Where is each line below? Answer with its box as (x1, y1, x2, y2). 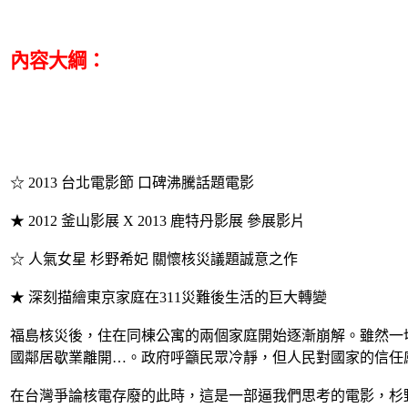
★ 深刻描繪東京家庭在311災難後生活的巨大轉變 (10, 289, 327, 305)
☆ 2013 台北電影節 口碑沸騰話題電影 (10, 174, 254, 190)
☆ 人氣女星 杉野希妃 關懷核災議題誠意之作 (10, 250, 298, 267)
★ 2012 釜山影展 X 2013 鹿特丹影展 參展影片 (10, 212, 305, 229)
